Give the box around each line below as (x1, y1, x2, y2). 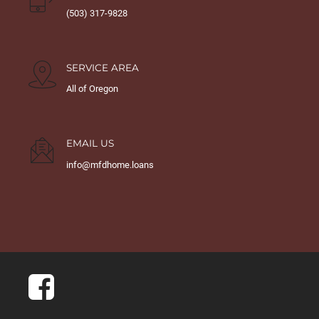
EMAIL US (66, 137, 114, 150)
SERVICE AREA (66, 61, 139, 73)
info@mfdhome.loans (66, 159, 154, 171)
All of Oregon (66, 83, 118, 95)
